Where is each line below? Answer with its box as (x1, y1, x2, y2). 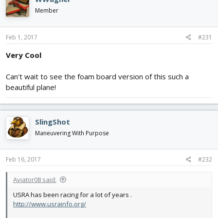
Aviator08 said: (13, 175, 56, 184)
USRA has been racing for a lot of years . (13, 190, 132, 200)
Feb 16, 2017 (6, 155, 41, 164)
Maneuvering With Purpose (35, 128, 109, 137)
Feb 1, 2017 (6, 33, 37, 41)
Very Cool (6, 50, 41, 60)
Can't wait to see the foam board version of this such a (6, 71, 189, 81)
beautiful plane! (6, 82, 56, 92)
